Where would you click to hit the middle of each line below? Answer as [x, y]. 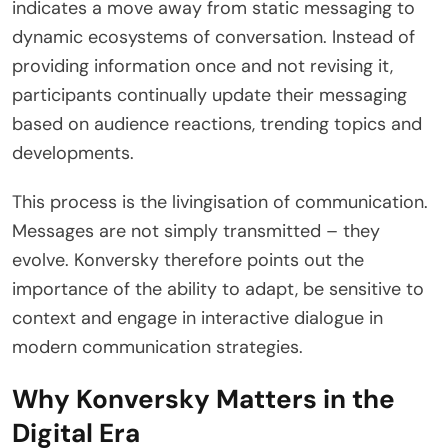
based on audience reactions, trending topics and [217, 123]
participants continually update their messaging [209, 94]
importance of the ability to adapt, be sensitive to [218, 288]
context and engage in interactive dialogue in [197, 317]
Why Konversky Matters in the [203, 398]
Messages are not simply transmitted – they [196, 230]
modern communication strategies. [157, 346]
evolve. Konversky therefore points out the [188, 259]
